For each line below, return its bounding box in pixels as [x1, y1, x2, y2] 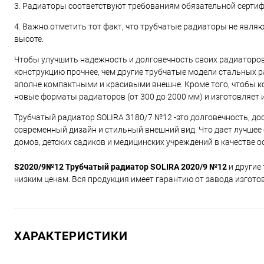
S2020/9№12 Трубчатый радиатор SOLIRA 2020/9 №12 [14, 162, 227, 171]
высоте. [14, 34, 44, 44]
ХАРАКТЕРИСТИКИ [14, 229, 128, 243]
